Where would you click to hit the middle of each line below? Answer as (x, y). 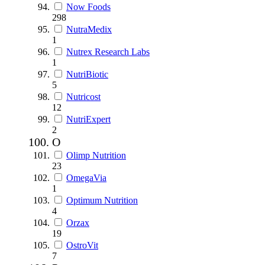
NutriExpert (88, 119)
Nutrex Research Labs (108, 51)
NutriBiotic (87, 74)
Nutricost (83, 96)
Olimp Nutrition (96, 155)
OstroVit (82, 245)
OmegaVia (86, 177)
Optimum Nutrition (102, 200)
